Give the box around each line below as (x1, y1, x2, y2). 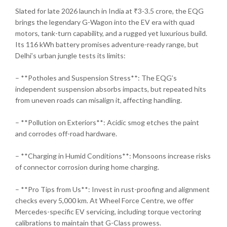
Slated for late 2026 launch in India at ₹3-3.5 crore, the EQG (15, 6, 204, 15)
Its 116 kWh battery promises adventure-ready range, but (15, 40, 199, 49)
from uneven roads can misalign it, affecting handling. (15, 95, 182, 104)
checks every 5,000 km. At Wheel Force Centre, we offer (15, 196, 194, 205)
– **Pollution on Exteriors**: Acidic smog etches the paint (15, 118, 199, 127)
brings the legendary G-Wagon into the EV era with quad (15, 17, 195, 26)
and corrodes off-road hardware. (15, 129, 117, 138)
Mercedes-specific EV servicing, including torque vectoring (15, 207, 201, 216)
